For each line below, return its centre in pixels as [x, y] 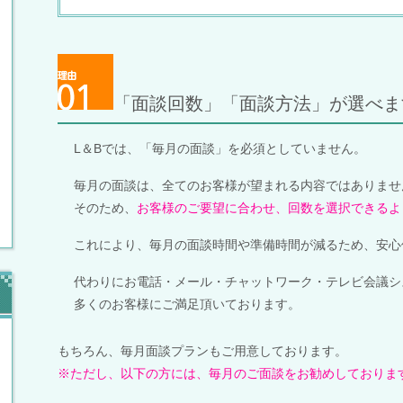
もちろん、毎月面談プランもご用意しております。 [202, 351]
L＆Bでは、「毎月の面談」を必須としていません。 [220, 149]
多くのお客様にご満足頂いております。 [187, 304]
